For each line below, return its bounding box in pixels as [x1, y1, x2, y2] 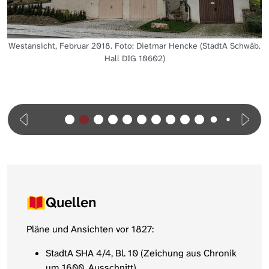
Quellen [46, 193, 97, 213]
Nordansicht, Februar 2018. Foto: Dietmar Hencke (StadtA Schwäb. [8, 6, 261, 17]
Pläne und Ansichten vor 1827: [26, 223, 154, 236]
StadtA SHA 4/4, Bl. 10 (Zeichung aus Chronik [46, 247, 237, 260]
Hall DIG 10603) [104, 19, 165, 30]
